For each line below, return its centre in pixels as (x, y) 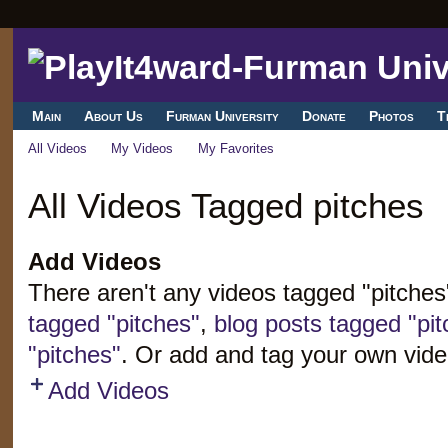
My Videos (142, 149)
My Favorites (235, 149)
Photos (392, 116)
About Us (113, 116)
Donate (324, 116)
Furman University (222, 116)
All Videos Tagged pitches (225, 205)
